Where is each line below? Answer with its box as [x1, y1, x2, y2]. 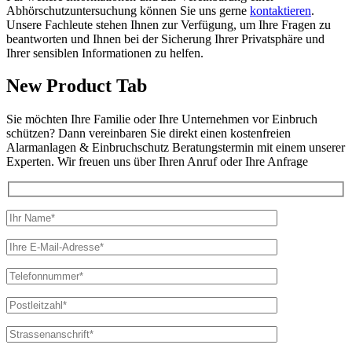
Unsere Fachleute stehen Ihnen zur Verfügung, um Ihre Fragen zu [6, 17, 331, 31]
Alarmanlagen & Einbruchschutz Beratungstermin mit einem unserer [6, 141, 345, 155]
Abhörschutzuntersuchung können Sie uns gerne [6, 3, 250, 17]
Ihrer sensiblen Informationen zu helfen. [6, 46, 203, 60]
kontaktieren [250, 3, 311, 17]
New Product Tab [6, 75, 147, 97]
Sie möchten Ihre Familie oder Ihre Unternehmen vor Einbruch [6, 112, 317, 126]
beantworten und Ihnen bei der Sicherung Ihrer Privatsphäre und [6, 31, 324, 46]
